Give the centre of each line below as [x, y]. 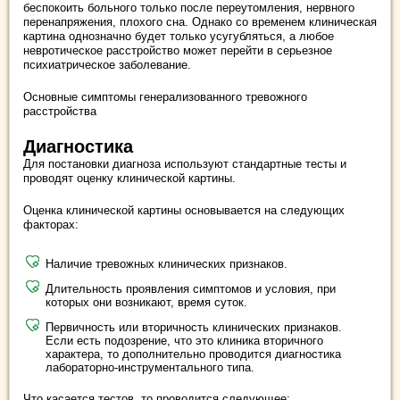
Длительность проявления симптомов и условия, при [191, 289]
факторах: [51, 225]
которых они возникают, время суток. [146, 303]
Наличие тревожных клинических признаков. [167, 264]
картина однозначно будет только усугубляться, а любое [179, 37]
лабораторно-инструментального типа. [150, 368]
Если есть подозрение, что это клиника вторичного [184, 341]
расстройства [60, 112]
